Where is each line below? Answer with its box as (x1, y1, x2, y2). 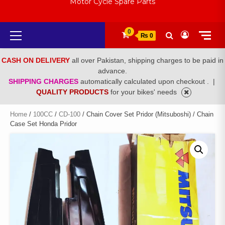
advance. (98, 67, 127, 75)
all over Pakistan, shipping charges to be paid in (72, 56, 223, 65)
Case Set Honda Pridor (10, 120, 77, 128)
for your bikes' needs (110, 88, 179, 96)
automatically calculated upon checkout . (80, 77, 211, 86)
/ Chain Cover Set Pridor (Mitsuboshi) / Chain (80, 110, 213, 119)
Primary (20, 28, 46, 37)
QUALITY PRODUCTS (36, 88, 110, 96)
